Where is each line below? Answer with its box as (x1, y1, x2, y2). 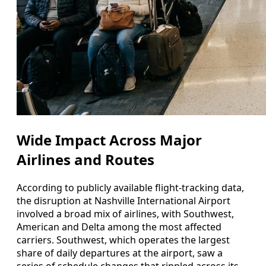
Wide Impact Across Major (17, 129, 202, 150)
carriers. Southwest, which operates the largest (17, 233, 230, 246)
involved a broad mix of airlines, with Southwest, (17, 207, 234, 220)
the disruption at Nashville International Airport (17, 194, 230, 207)
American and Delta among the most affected (17, 220, 221, 233)
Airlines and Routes (17, 149, 154, 169)
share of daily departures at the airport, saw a (17, 246, 223, 259)
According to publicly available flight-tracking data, (17, 180, 244, 194)
